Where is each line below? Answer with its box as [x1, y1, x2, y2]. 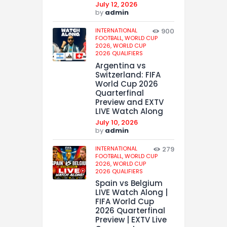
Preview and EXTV [95, 96, 164, 107]
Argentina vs [95, 60, 146, 71]
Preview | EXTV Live [95, 214, 167, 225]
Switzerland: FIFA [95, 69, 161, 80]
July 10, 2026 [95, 117, 138, 127]
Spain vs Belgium [95, 178, 163, 189]
